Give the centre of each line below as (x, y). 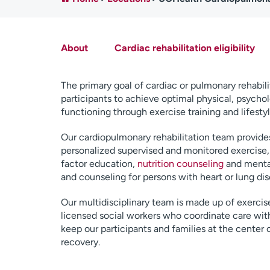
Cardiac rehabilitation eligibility (184, 48)
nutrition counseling (180, 164)
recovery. (80, 242)
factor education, (99, 164)
